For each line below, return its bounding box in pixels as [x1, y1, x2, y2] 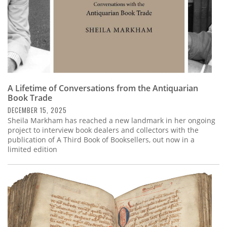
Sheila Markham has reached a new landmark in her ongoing [8, 115, 215, 125]
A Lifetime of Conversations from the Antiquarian [8, 82, 198, 94]
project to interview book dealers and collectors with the [8, 125, 199, 135]
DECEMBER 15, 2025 [8, 104, 67, 115]
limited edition [8, 144, 57, 154]
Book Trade [8, 92, 52, 103]
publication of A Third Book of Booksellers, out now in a [8, 134, 195, 144]
